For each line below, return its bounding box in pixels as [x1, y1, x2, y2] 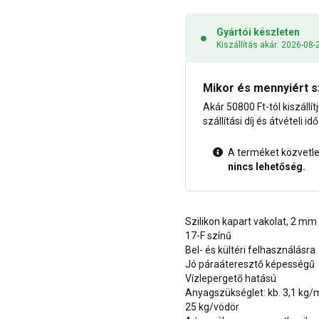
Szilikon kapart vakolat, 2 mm [185, 216, 317, 228]
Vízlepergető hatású [185, 273, 276, 285]
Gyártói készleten [216, 26, 300, 38]
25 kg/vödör [185, 301, 239, 313]
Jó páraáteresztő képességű [185, 258, 315, 271]
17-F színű [185, 230, 231, 242]
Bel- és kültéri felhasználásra [185, 244, 315, 256]
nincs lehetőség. [228, 161, 305, 173]
